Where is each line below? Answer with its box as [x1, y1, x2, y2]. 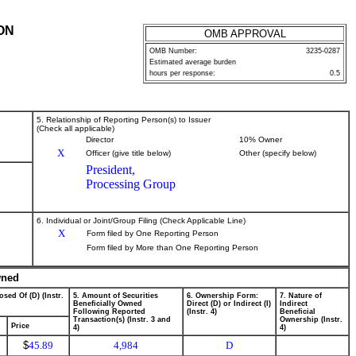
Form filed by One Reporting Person [87, 229, 219, 238]
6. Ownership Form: [187, 292, 258, 300]
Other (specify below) [239, 149, 316, 157]
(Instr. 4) [187, 308, 217, 315]
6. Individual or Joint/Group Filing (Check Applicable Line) [37, 216, 246, 225]
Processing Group [86, 177, 176, 191]
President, [86, 163, 135, 176]
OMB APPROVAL [203, 28, 286, 40]
